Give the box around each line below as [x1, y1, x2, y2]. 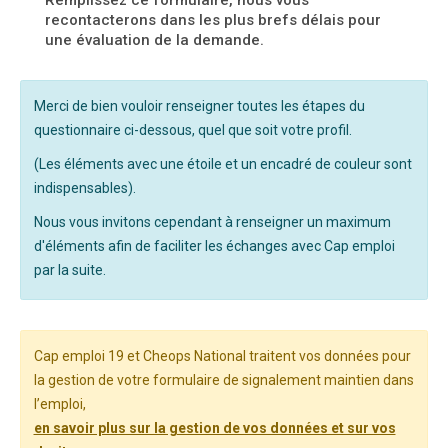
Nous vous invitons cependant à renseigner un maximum [33, 213, 391, 230]
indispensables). [33, 179, 136, 196]
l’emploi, [33, 395, 86, 412]
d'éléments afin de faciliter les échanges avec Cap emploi [33, 237, 395, 254]
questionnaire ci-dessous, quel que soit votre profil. [33, 121, 352, 138]
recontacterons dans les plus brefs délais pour [45, 11, 381, 29]
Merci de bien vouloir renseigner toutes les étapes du [33, 97, 365, 114]
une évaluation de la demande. [45, 31, 264, 49]
